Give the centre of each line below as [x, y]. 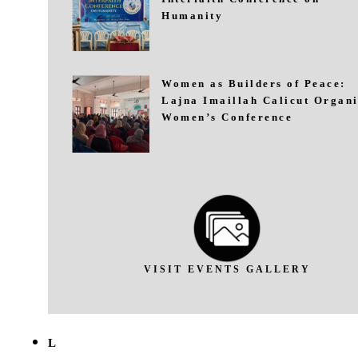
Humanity [192, 16]
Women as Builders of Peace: [254, 84]
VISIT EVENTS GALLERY [227, 269]
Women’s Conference [227, 117]
